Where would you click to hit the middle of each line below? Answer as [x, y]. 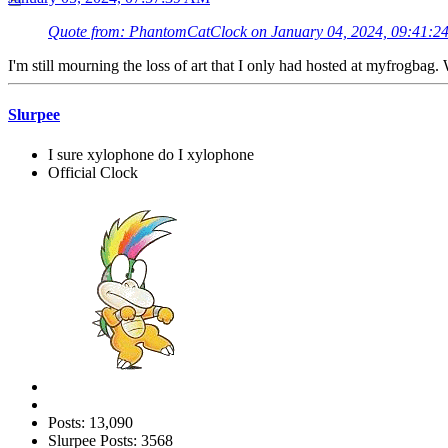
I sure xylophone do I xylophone [151, 154]
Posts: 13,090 [90, 422]
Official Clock [93, 172]
